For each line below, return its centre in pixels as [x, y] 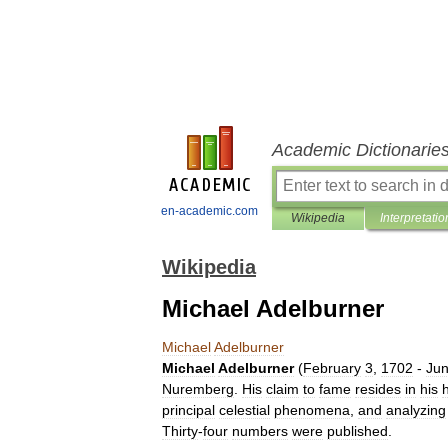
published [357, 431]
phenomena [312, 410]
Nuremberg [198, 389]
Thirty [180, 431]
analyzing [416, 410]
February [332, 368]
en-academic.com [209, 211]
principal [188, 410]
